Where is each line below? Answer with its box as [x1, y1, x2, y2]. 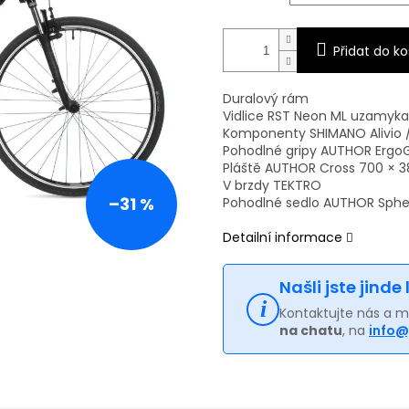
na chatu [279, 321, 342, 341]
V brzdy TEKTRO [223, 176, 321, 195]
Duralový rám [223, 89, 309, 109]
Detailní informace [223, 228, 342, 247]
